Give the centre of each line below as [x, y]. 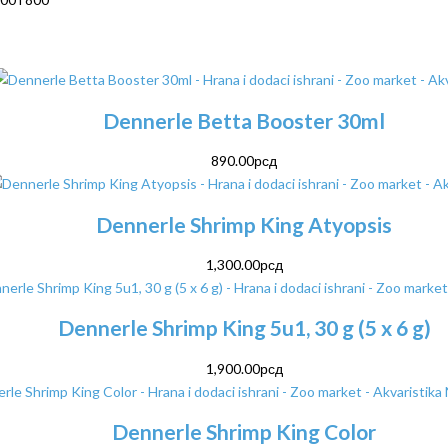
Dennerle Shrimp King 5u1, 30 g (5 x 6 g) [244, 328]
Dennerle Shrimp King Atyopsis [244, 224]
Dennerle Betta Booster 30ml [244, 120]
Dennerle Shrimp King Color [244, 432]
